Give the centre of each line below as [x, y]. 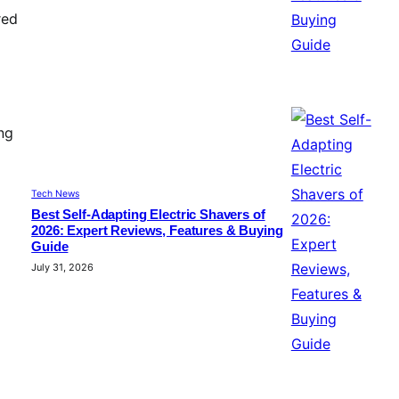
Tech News [56, 194]
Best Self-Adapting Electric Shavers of [148, 215]
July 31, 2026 [63, 268]
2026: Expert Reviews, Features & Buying [157, 231]
